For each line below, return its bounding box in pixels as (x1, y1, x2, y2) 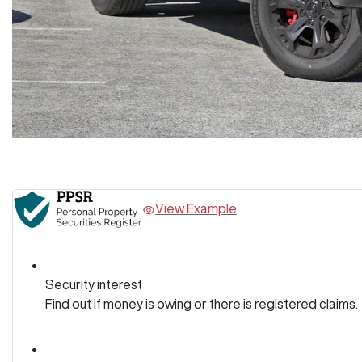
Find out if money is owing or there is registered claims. (45, 297, 358, 310)
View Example (155, 201, 237, 215)
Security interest (45, 277, 142, 291)
